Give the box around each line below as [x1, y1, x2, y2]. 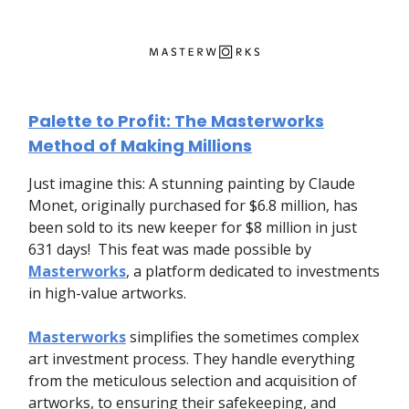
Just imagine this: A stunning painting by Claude [28, 173, 355, 194]
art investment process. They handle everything [28, 348, 355, 369]
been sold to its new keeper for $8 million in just [28, 216, 357, 237]
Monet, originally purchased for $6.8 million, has [28, 194, 358, 215]
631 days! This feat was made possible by [28, 238, 311, 259]
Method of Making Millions [28, 133, 252, 157]
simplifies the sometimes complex [126, 326, 359, 347]
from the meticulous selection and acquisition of [28, 370, 357, 391]
